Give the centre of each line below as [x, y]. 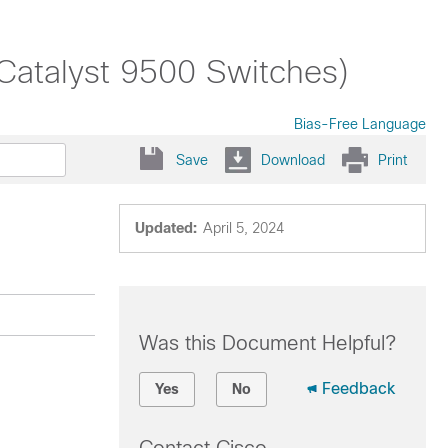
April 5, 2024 [243, 228]
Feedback [358, 388]
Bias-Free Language [360, 124]
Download [293, 159]
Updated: [165, 228]
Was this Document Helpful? [267, 343]
